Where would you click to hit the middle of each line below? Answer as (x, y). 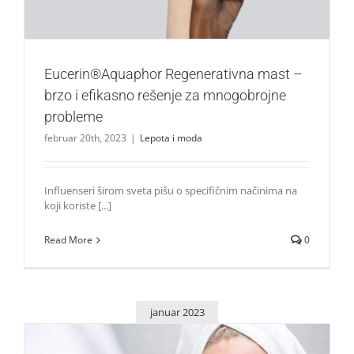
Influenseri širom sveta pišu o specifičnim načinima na (171, 191)
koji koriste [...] (78, 206)
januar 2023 (177, 312)
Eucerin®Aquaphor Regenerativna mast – (173, 74)
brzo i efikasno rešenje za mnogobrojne (165, 96)
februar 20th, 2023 (85, 138)
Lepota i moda (171, 138)
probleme (73, 117)
